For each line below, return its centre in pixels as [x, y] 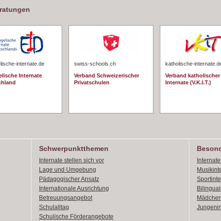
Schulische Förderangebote [76, 217]
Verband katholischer [193, 75]
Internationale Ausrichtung [74, 188]
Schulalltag [54, 207]
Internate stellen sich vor [72, 160]
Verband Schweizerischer [107, 75]
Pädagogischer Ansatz [69, 179]
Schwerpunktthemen [74, 148]
